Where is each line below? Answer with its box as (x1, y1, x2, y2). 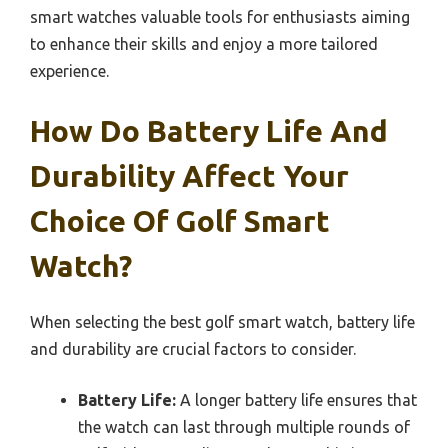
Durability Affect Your (30, 158, 349, 193)
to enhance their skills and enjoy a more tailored (30, 34, 378, 53)
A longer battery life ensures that (176, 390, 417, 409)
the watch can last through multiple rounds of (78, 417, 410, 436)
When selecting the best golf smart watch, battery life (30, 312, 415, 331)
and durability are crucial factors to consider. (30, 339, 356, 358)
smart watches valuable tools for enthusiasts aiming (30, 7, 410, 26)
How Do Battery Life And (30, 113, 388, 148)
